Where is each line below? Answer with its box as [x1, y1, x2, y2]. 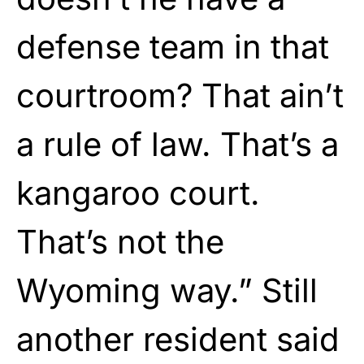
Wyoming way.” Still [16, 270, 318, 310]
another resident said [16, 318, 340, 359]
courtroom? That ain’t [16, 75, 344, 115]
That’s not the [16, 221, 224, 262]
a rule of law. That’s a [16, 123, 339, 164]
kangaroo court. [16, 172, 260, 213]
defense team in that [16, 26, 329, 67]
